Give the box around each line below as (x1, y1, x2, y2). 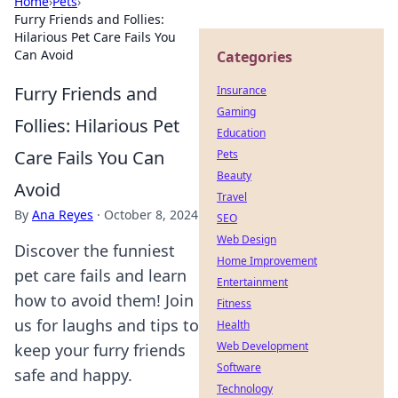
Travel (217, 189, 247, 204)
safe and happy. (14, 364, 132, 386)
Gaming (217, 104, 256, 119)
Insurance (217, 83, 267, 98)
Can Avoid (14, 46, 74, 63)
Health (217, 317, 250, 332)
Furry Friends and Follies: (14, 11, 164, 28)
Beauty (217, 168, 251, 183)
